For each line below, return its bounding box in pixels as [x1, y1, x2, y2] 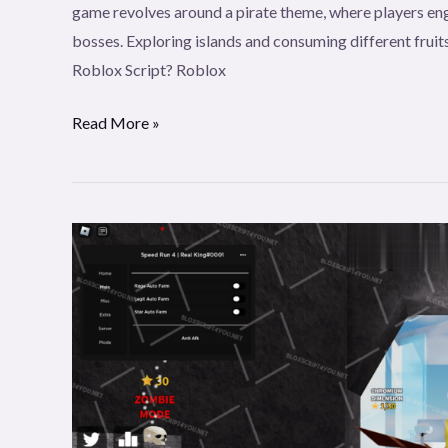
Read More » [72, 113, 160, 133]
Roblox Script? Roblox [72, 60, 226, 80]
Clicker [71, 17, 121, 37]
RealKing [71, 226, 133, 246]
